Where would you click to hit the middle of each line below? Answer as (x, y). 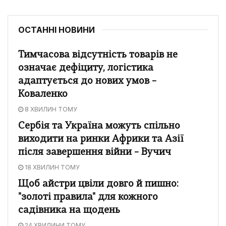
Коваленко (43, 94)
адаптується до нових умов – (87, 81)
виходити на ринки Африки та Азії (101, 139)
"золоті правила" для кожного (88, 197)
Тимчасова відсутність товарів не (98, 55)
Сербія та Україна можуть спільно (99, 126)
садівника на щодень (69, 210)
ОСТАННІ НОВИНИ (56, 30)
